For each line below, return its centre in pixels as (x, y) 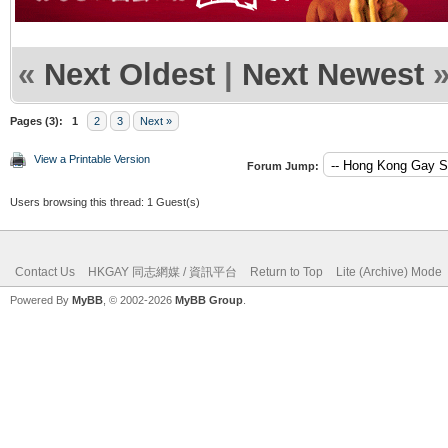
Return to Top (286, 271)
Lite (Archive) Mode (389, 271)
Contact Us (45, 271)
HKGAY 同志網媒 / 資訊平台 (162, 271)
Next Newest (333, 74)
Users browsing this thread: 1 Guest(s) (105, 201)
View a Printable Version (92, 158)
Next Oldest (129, 74)
